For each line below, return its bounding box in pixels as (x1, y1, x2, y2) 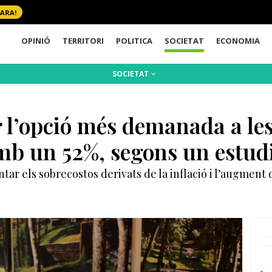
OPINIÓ (21, 35, 51, 46)
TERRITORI (63, 35, 104, 46)
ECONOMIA (216, 35, 260, 46)
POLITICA (116, 35, 153, 46)
